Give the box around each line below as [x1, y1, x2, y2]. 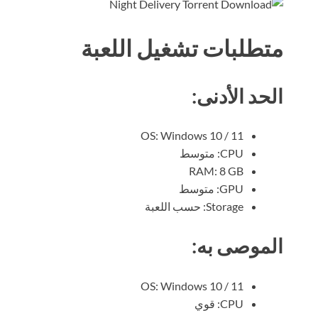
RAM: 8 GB [189, 164, 243, 178]
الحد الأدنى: [192, 83, 283, 108]
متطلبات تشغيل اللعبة [81, 34, 283, 62]
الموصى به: [192, 234, 283, 258]
